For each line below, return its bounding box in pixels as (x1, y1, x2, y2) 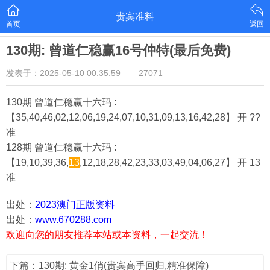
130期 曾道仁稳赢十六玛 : (6, 97, 116, 107)
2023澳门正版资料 (35, 199, 115, 210)
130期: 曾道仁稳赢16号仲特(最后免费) (6, 43, 231, 58)
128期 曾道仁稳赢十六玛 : (6, 142, 116, 152)
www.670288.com (35, 215, 111, 225)
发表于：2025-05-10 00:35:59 (6, 68, 121, 78)
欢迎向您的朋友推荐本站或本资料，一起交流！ (6, 230, 209, 240)
